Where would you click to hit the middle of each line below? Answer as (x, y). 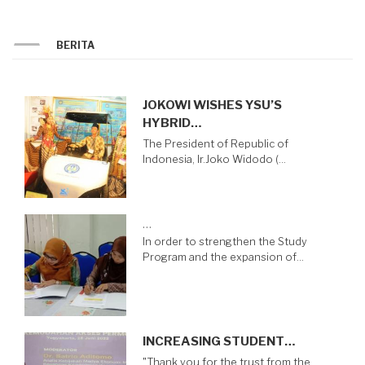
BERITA (75, 45)
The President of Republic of (215, 143)
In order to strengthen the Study (225, 241)
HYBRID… (172, 123)
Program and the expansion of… (223, 257)
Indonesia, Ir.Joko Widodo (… (214, 159)
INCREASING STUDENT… (219, 341)
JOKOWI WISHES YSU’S (212, 105)
